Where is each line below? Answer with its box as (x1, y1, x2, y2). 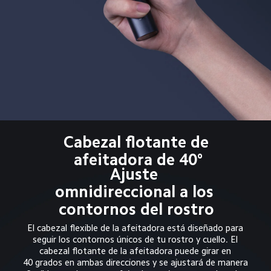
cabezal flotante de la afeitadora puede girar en (39, 246, 234, 255)
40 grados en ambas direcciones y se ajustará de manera (22, 257, 250, 267)
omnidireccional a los (54, 184, 218, 200)
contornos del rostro (58, 201, 214, 218)
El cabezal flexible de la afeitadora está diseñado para (27, 223, 246, 232)
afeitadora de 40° (73, 151, 203, 168)
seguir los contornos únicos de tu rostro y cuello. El (33, 234, 241, 244)
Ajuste (110, 166, 163, 183)
